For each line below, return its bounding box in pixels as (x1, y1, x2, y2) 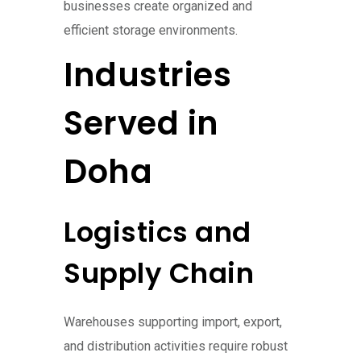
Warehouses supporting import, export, (64, 314, 282, 330)
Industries (64, 52, 231, 98)
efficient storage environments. (64, 23, 238, 39)
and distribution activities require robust (64, 338, 288, 355)
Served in (64, 101, 219, 147)
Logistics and (64, 213, 251, 252)
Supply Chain (64, 254, 254, 293)
